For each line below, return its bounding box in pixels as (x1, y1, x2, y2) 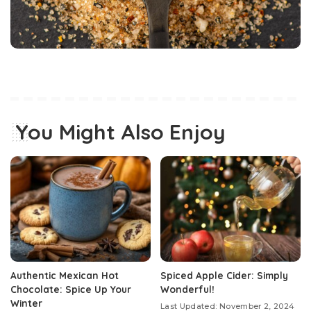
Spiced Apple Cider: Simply (160, 269, 288, 281)
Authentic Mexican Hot (10, 269, 119, 281)
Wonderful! (160, 283, 215, 295)
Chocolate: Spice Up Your (10, 283, 131, 295)
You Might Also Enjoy (15, 119, 226, 146)
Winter (10, 296, 42, 309)
